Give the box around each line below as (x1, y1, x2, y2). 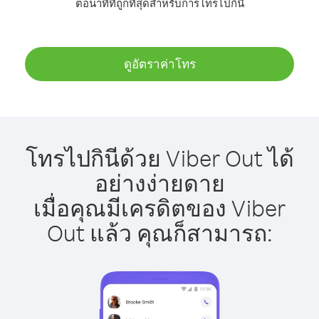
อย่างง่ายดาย (94, 168, 225, 197)
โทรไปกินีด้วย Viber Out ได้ (25, 143, 294, 172)
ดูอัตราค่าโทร (123, 56, 196, 71)
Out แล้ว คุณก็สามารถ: (46, 218, 273, 247)
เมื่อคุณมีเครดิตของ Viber (33, 193, 286, 222)
